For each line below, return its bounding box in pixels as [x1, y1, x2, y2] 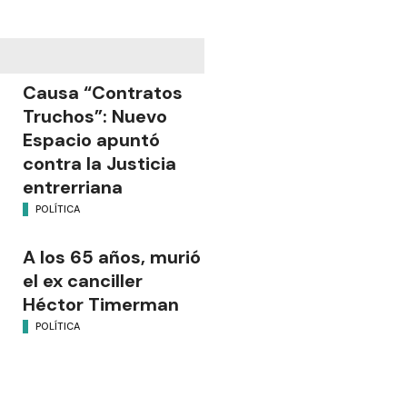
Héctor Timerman [23, 293, 179, 317]
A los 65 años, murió [23, 245, 201, 270]
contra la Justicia [23, 152, 176, 176]
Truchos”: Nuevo [23, 104, 167, 129]
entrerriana [23, 175, 123, 200]
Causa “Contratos [23, 81, 183, 105]
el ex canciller [23, 269, 143, 293]
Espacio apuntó [23, 128, 160, 153]
